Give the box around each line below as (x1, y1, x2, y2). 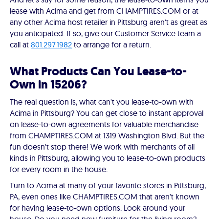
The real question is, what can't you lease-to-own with (10, 97, 194, 107)
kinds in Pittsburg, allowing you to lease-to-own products (10, 153, 205, 163)
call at (10, 40, 31, 49)
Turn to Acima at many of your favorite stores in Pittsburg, (10, 180, 206, 190)
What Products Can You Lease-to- (10, 64, 187, 79)
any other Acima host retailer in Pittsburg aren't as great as (10, 17, 207, 27)
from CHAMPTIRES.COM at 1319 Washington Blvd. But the (10, 131, 204, 140)
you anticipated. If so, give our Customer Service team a (10, 28, 201, 38)
